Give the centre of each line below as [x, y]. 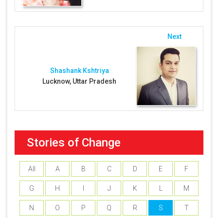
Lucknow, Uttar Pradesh [79, 81]
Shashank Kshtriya [79, 71]
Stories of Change [74, 143]
